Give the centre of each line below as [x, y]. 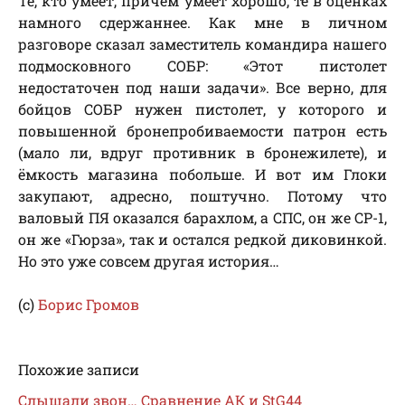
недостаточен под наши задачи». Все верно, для [202, 88]
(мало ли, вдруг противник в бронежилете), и [202, 153]
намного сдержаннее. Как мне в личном [202, 23]
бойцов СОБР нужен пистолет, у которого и [202, 109]
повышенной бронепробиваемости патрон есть [202, 131]
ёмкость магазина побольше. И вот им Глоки [202, 174]
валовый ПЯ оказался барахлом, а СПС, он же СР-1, [202, 218]
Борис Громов [89, 305]
